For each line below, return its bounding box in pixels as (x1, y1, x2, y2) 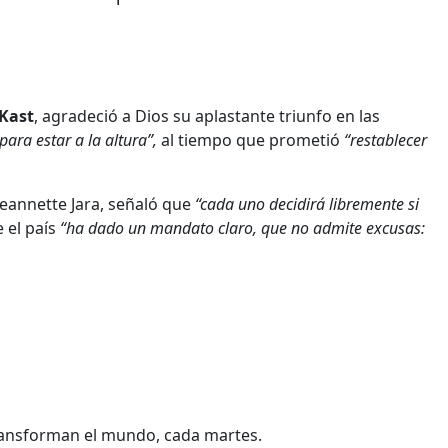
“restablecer (344, 128, 427, 151)
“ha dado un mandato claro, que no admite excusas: (60, 216, 425, 239)
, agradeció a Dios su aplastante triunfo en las (34, 104, 380, 127)
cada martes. (164, 423, 262, 446)
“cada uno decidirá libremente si (195, 192, 419, 215)
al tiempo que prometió (161, 128, 344, 151)
